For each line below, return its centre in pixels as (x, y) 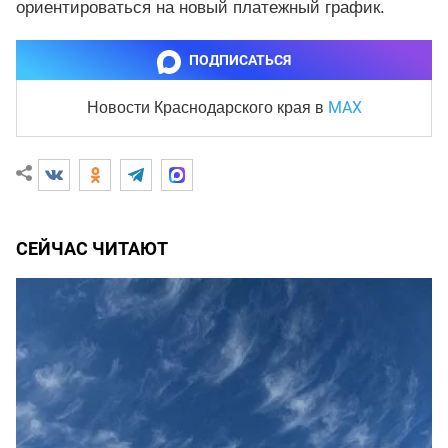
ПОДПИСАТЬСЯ (240, 60)
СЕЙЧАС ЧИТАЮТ (92, 249)
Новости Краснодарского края (200, 108)
